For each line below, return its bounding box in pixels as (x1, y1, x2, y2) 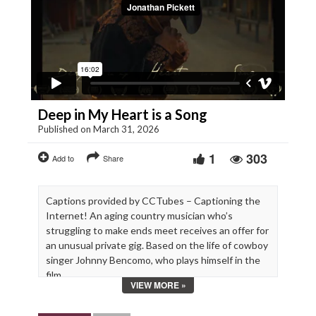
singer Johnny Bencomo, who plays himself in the (46, 253, 260, 266)
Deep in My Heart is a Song (38, 105, 207, 123)
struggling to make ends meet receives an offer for (46, 224, 269, 236)
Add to (52, 152, 74, 164)
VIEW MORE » (130, 278, 186, 291)
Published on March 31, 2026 (38, 123, 159, 135)
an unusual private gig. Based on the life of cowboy (46, 238, 268, 251)
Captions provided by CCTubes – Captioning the (46, 194, 260, 207)
